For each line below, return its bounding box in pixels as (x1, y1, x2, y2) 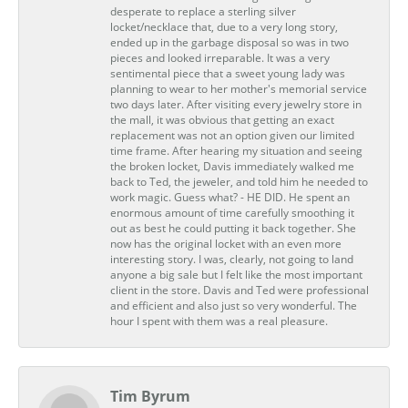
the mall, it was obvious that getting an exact (110, 113, 334, 127)
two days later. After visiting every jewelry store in (110, 97, 362, 112)
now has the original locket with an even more (110, 237, 342, 251)
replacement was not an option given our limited (110, 128, 354, 143)
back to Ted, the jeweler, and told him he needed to (110, 175, 368, 189)
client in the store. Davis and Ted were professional (110, 283, 369, 298)
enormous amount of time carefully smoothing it (110, 206, 354, 220)
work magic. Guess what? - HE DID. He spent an (110, 190, 350, 205)
